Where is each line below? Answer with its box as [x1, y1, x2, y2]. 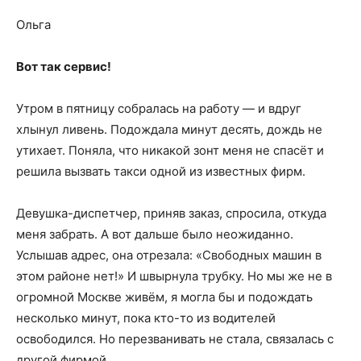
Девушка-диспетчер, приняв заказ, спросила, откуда [16, 205, 326, 221]
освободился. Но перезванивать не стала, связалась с [16, 331, 334, 346]
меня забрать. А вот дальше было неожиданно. [16, 226, 293, 242]
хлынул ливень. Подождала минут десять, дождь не [16, 122, 322, 137]
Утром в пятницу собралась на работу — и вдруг [16, 101, 301, 116]
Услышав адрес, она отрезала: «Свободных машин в [16, 247, 322, 263]
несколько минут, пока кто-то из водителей [16, 310, 276, 326]
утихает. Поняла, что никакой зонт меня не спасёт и [16, 143, 324, 158]
